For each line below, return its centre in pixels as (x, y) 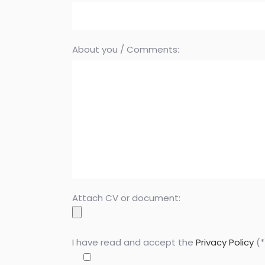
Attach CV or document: (126, 198)
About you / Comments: (126, 49)
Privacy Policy (225, 242)
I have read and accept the (134, 242)
